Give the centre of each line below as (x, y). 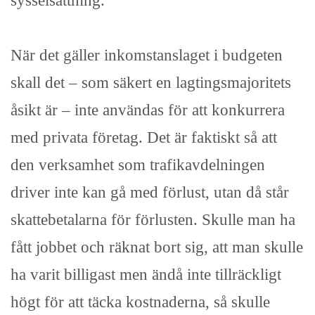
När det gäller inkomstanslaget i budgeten (147, 55)
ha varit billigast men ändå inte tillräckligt (146, 275)
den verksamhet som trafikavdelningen (138, 165)
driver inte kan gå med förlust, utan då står (150, 192)
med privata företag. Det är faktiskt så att (144, 137)
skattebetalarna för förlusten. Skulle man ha (153, 220)
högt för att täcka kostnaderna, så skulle (140, 302)
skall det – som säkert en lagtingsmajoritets (151, 83)
